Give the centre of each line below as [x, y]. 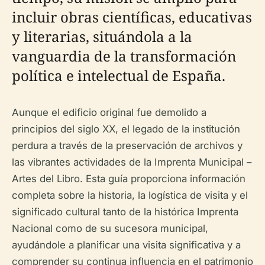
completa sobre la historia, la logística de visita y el [130, 195]
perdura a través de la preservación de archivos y [127, 146]
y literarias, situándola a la [102, 36]
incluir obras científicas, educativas [132, 17]
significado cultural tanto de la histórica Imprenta [125, 212]
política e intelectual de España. [119, 75]
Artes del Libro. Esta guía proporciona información [129, 179]
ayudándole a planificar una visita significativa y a [126, 245]
